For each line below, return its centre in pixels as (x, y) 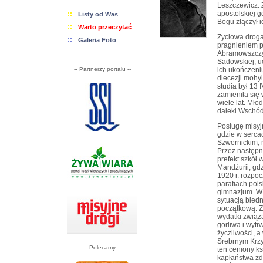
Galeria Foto (97, 40)
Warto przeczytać (105, 27)
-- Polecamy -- (102, 247)
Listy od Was (98, 14)
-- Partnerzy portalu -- (102, 69)
